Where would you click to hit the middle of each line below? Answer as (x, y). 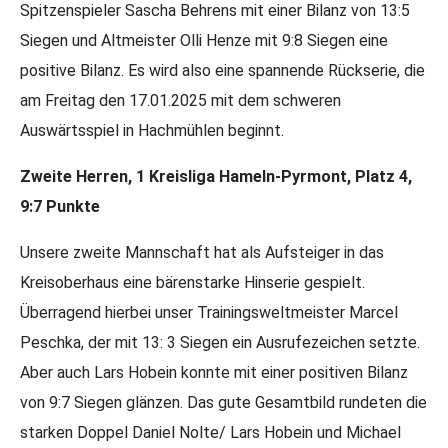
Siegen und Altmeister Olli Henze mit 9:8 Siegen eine (204, 41)
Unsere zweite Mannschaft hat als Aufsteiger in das (202, 253)
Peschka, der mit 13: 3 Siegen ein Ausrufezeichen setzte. (220, 343)
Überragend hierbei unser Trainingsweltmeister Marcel (209, 313)
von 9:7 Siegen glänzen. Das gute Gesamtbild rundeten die (223, 403)
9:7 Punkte (60, 207)
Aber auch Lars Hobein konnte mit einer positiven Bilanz (214, 373)
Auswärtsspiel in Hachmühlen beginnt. (152, 131)
